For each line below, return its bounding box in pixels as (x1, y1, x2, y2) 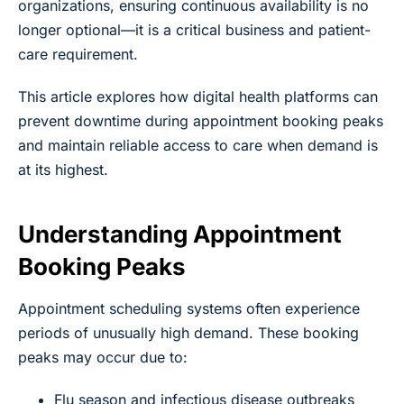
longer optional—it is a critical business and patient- (18, 20, 371, 39)
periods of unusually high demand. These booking (18, 323, 359, 342)
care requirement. (18, 44, 138, 63)
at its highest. (18, 160, 108, 179)
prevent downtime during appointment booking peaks (18, 111, 383, 130)
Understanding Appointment (18, 219, 342, 248)
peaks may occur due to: (18, 347, 188, 366)
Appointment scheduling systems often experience (18, 298, 360, 317)
